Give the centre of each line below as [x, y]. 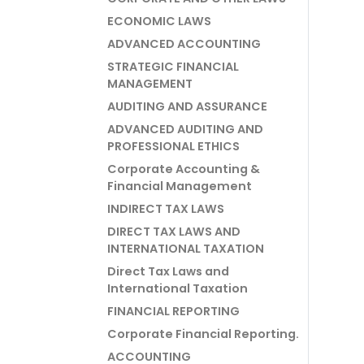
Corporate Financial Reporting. [203, 334]
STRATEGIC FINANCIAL [173, 67]
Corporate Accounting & [184, 169]
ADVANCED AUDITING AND [185, 129]
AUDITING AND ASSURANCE [187, 106]
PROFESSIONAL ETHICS [173, 146]
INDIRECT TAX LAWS [166, 209]
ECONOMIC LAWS [159, 21]
